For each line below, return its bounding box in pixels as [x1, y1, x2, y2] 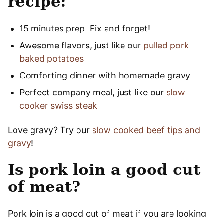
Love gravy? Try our [8, 124, 92, 135]
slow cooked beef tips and [92, 124, 200, 135]
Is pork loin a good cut [8, 160, 200, 178]
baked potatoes [19, 53, 84, 63]
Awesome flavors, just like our [19, 40, 143, 50]
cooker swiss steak [19, 100, 97, 110]
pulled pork [143, 40, 189, 50]
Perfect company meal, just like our [19, 87, 166, 97]
